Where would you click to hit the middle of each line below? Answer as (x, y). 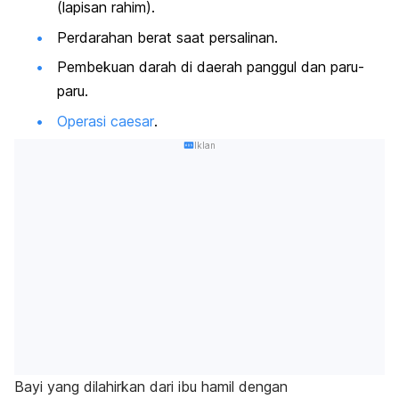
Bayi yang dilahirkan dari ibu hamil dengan (151, 387)
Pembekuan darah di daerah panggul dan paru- (211, 67)
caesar (132, 121)
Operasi (84, 121)
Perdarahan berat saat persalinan (166, 37)
